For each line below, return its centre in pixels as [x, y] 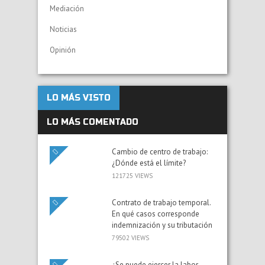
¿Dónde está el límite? [149, 163]
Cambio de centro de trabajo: [160, 151]
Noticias [63, 29]
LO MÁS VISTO [79, 98]
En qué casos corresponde [156, 214]
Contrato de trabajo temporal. [161, 202]
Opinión [63, 50]
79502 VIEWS [130, 237]
